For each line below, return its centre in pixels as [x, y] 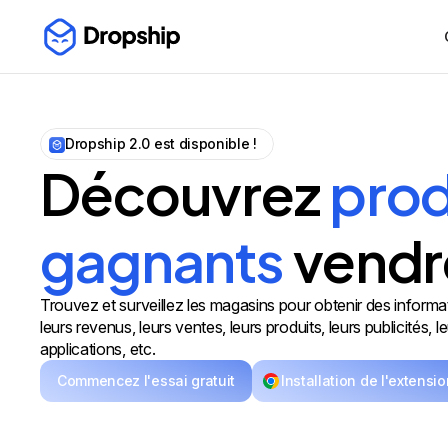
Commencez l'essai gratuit [146, 380]
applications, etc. [98, 349]
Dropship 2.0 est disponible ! [161, 143]
